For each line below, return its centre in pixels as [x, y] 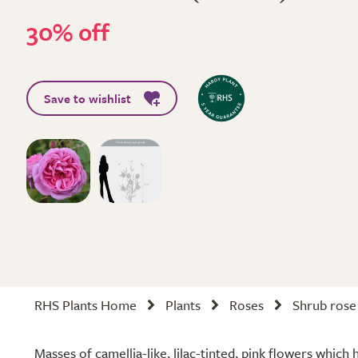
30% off [68, 32]
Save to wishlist [88, 98]
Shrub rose [324, 305]
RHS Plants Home [86, 305]
